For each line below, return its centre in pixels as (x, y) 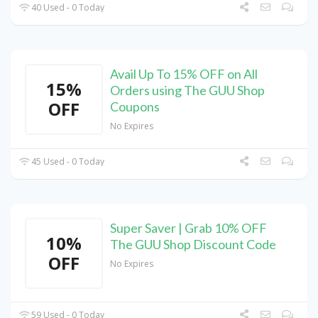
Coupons (135, 107)
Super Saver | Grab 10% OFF (188, 228)
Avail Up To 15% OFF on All (184, 74)
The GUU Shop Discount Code (193, 245)
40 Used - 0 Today (67, 8)
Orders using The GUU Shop (187, 91)
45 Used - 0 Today (67, 162)
